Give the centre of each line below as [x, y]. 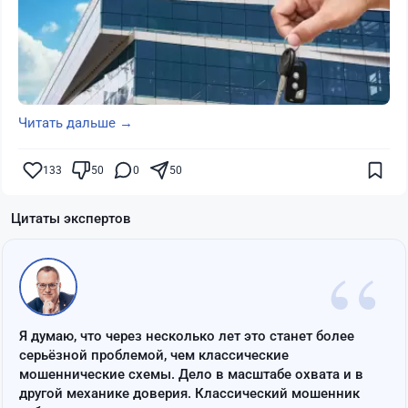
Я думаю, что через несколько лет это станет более [187, 336]
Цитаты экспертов [71, 218]
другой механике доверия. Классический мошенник [189, 393]
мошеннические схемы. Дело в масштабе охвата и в [191, 374]
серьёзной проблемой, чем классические [154, 355]
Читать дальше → [76, 122]
